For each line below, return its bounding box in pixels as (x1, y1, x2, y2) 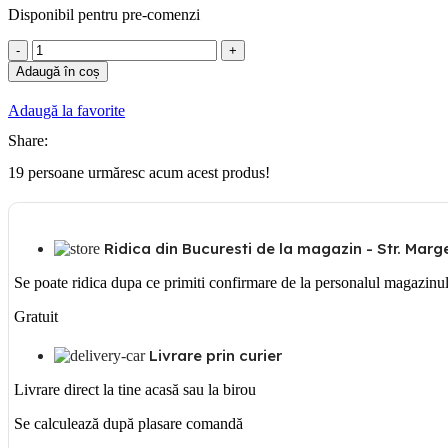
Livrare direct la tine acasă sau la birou (14, 380, 256, 398)
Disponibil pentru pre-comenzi (8, 5, 200, 23)
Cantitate (31, 38, 87, 56)
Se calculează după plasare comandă (14, 414, 243, 432)
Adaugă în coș (16, 63, 100, 79)
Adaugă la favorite (8, 101, 125, 119)
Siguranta (31, 74, 91, 92)
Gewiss (31, 56, 78, 74)
